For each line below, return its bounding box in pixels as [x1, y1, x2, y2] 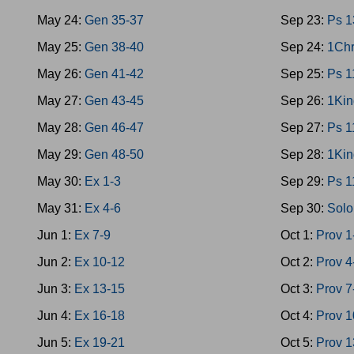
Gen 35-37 [85, 13, 144, 27]
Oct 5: [281, 336, 317, 349]
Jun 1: [37, 228, 74, 242]
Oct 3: [281, 282, 317, 296]
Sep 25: [281, 67, 328, 81]
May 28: [37, 121, 85, 134]
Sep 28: [281, 148, 328, 161]
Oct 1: [281, 228, 317, 242]
